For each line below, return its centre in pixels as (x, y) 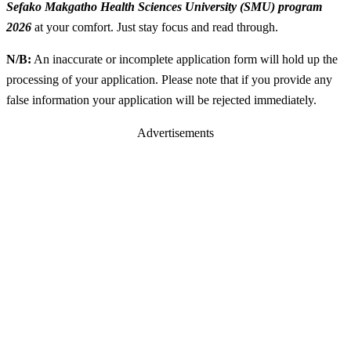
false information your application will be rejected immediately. (161, 100)
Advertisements (175, 132)
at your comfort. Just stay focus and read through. (155, 27)
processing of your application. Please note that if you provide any (169, 80)
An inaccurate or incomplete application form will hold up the (185, 60)
